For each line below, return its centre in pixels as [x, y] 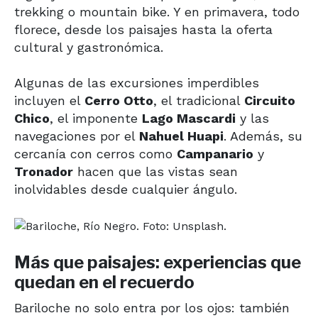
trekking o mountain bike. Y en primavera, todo [157, 11]
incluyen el [49, 100]
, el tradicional [199, 100]
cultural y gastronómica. [89, 47]
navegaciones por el [77, 136]
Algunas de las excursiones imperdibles [137, 82]
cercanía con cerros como [95, 153]
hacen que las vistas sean [155, 171]
